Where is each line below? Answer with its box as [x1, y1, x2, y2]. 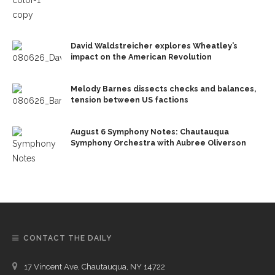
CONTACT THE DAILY [23, 234, 112, 243]
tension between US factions [71, 95, 188, 105]
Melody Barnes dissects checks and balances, [71, 84, 256, 94]
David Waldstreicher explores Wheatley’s [71, 41, 238, 51]
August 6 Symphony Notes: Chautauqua [71, 127, 229, 137]
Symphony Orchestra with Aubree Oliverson [71, 138, 246, 148]
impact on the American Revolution [71, 52, 212, 62]
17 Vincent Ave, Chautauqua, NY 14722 [24, 262, 165, 272]
